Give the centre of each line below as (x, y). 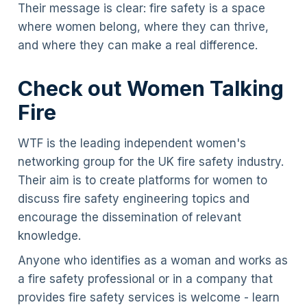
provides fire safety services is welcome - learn (148, 297)
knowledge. (49, 236)
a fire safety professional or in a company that (145, 279)
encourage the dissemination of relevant (129, 218)
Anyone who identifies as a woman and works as (152, 260)
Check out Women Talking (150, 88)
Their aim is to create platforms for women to (142, 181)
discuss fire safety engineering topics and (133, 199)
